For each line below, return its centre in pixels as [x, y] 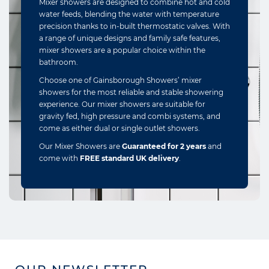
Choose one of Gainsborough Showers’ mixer [120, 80]
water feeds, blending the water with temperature [129, 14]
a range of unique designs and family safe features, [130, 38]
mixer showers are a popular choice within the [122, 50]
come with [59, 158]
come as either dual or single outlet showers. [120, 128]
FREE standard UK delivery [129, 158]
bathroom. [59, 62]
